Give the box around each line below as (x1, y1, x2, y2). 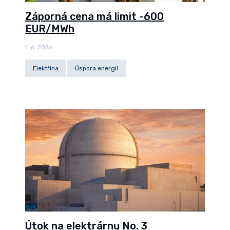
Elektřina (33, 65, 59, 72)
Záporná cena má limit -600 (25, 10, 164, 23)
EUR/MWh (25, 23, 74, 35)
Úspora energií (75, 65, 118, 72)
